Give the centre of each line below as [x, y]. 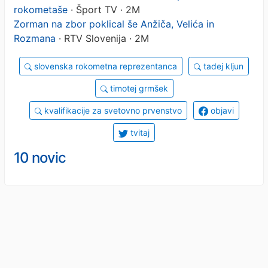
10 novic [40, 157]
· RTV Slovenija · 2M [102, 38]
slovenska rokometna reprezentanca [104, 66]
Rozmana [35, 38]
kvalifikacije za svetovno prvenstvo [112, 110]
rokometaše [41, 9]
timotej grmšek [138, 88]
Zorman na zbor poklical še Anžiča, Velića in [114, 24]
